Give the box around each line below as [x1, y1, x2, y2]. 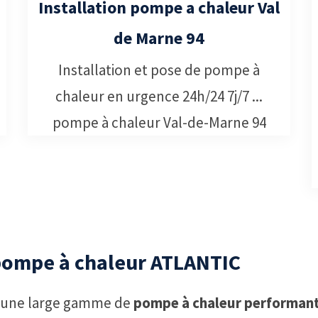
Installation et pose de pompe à [58, 60, 260, 79]
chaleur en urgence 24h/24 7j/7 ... [55, 86, 263, 106]
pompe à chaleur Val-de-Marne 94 [52, 112, 266, 132]
